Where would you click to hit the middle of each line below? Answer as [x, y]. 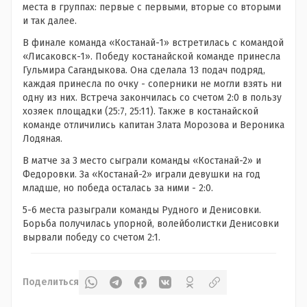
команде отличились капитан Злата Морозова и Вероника [153, 125]
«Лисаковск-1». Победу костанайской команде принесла [151, 57]
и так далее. [50, 21]
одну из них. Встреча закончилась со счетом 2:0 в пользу [152, 98]
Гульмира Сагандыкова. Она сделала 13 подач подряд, [144, 70]
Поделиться [51, 282]
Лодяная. [42, 139]
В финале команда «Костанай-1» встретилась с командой [153, 43]
